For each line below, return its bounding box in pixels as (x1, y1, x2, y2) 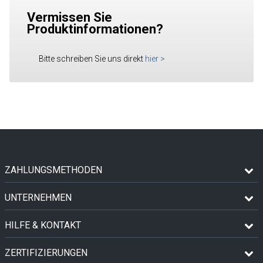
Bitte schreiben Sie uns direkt (39, 53, 143, 63)
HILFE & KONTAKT (5, 219, 81, 231)
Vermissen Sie (27, 9, 112, 25)
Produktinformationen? (27, 21, 163, 36)
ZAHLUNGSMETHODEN (5, 164, 102, 176)
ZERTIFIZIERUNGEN (5, 247, 87, 258)
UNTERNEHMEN (5, 191, 72, 203)
